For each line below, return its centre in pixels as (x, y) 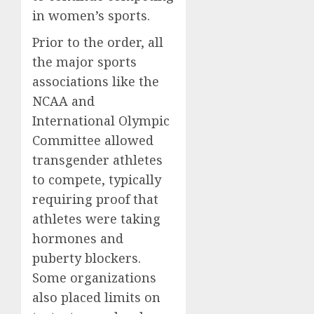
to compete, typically (97, 179)
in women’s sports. (91, 15)
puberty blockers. (87, 258)
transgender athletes (97, 159)
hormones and (78, 238)
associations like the (96, 81)
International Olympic (101, 120)
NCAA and (63, 101)
